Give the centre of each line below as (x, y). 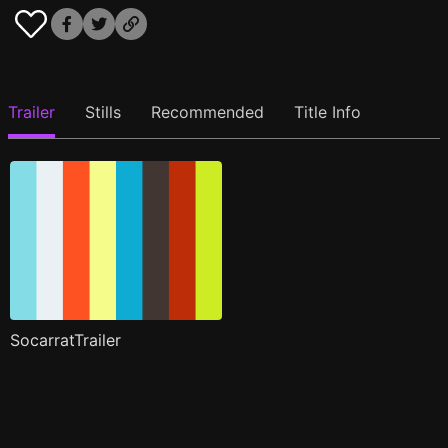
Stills (103, 112)
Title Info (327, 112)
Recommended (207, 112)
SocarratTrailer (65, 339)
